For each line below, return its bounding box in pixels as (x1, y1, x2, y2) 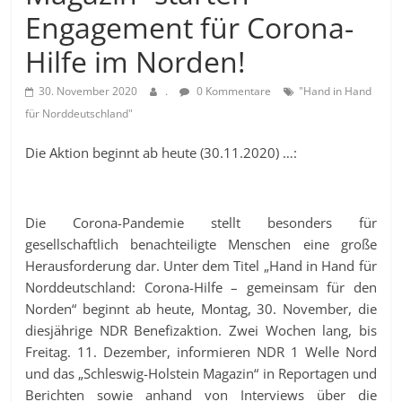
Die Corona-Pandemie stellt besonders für (25, 213, 377, 232)
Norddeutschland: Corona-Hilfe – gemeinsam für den (25, 277, 377, 296)
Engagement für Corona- (25, 7, 354, 47)
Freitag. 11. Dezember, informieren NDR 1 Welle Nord (25, 342, 377, 361)
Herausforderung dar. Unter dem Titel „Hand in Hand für (25, 256, 377, 275)
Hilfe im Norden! (25, 41, 246, 81)
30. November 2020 (39, 83, 138, 99)
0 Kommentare (194, 83, 272, 99)
